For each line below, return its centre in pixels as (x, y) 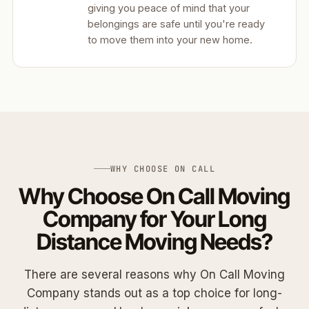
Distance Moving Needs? (154, 241)
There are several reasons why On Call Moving (154, 274)
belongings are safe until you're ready (176, 24)
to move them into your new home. (170, 40)
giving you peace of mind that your (169, 8)
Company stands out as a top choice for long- (154, 293)
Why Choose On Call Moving (154, 196)
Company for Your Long (154, 219)
